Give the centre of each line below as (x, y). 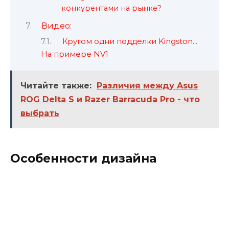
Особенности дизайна (83, 159)
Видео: (56, 26)
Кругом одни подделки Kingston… (130, 41)
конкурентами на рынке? (111, 8)
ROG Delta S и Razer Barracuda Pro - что (110, 100)
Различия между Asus (147, 86)
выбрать (40, 113)
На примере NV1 (75, 54)
